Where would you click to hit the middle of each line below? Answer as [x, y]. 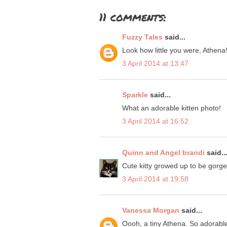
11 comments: [133, 17]
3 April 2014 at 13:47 [155, 64]
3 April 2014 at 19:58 [155, 179]
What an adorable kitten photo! [172, 108]
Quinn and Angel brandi [163, 153]
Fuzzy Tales [142, 37]
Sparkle [135, 95]
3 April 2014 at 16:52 [155, 121]
